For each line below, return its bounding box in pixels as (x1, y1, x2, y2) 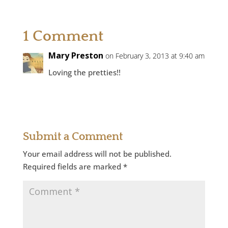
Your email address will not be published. (22, 149, 172, 159)
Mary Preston (48, 50, 103, 61)
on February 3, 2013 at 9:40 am (105, 51, 205, 61)
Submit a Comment (22, 130, 123, 143)
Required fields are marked (22, 161, 123, 172)
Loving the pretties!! (48, 67, 121, 77)
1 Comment (22, 28, 103, 45)
